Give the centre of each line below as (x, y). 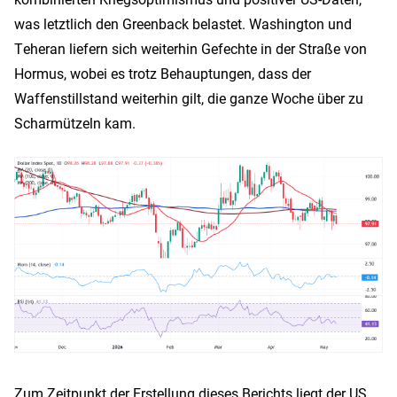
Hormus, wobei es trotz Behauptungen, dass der (163, 73)
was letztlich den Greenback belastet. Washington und (183, 23)
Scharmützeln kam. (75, 123)
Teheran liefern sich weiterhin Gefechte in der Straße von (191, 48)
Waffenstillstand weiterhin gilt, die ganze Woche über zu (189, 98)
